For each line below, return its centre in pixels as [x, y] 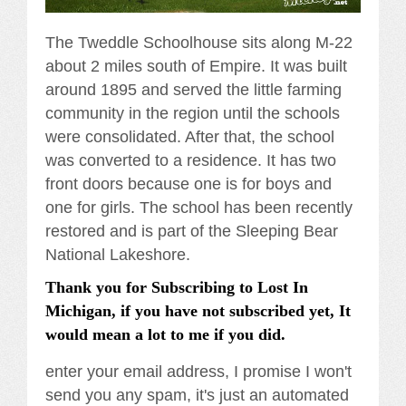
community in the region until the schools [193, 113]
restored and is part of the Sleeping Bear [192, 231]
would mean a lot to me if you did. [165, 334]
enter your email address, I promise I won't [198, 371]
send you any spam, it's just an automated [197, 395]
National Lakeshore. [118, 254]
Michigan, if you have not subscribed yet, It [198, 310]
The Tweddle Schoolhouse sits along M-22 [199, 42]
